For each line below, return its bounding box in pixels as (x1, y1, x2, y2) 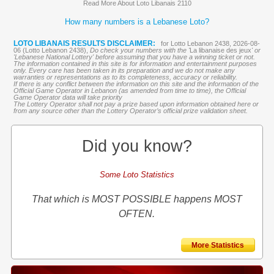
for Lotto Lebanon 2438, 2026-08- (160, 40, 260, 47)
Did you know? (81, 137, 192, 155)
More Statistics (185, 241, 250, 250)
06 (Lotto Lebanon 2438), (13, 46, 90, 54)
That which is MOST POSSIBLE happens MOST (31, 194, 242, 204)
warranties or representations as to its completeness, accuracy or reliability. (13, 73, 237, 81)
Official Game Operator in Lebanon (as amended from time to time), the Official (13, 87, 246, 94)
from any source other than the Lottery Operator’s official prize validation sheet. (13, 107, 248, 114)
